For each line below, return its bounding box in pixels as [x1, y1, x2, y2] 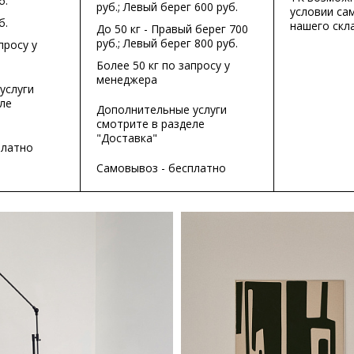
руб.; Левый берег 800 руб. [96, 36, 239, 51]
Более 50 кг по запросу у [96, 58, 231, 73]
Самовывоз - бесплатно [96, 160, 227, 175]
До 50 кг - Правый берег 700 [96, 21, 249, 36]
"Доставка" [96, 130, 158, 145]
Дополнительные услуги [96, 102, 228, 117]
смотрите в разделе [96, 116, 205, 131]
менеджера [96, 72, 158, 87]
